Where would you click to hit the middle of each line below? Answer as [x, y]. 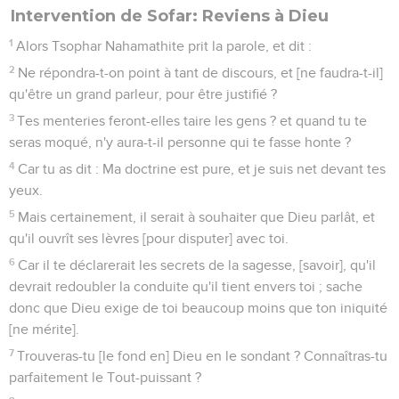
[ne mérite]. [44, 329]
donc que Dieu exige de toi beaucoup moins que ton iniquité [198, 308]
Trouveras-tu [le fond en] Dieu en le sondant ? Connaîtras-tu [203, 356]
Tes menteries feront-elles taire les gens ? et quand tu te [192, 121]
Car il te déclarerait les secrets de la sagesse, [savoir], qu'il [197, 265]
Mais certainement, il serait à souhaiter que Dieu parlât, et [197, 217]
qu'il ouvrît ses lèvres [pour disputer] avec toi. [149, 238]
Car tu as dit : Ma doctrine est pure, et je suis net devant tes [202, 169]
